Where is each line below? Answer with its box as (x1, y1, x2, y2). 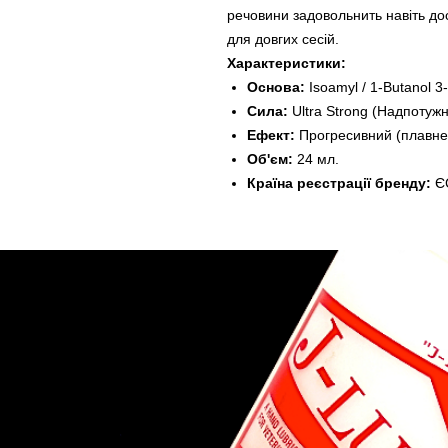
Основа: (247, 78, 305, 95)
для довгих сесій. (227, 30, 339, 47)
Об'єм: (247, 150, 293, 167)
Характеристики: (227, 54, 346, 71)
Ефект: (247, 126, 295, 143)
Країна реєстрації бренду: (247, 174, 431, 191)
